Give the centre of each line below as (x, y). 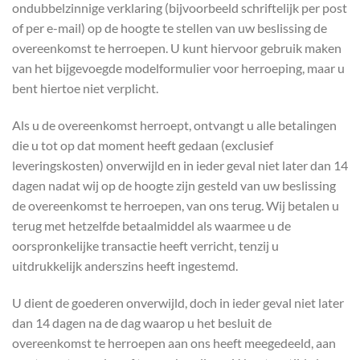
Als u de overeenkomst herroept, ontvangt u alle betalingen (174, 125)
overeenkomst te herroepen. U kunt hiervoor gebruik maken (177, 47)
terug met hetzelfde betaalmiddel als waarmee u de (151, 225)
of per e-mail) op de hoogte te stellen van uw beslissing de (170, 27)
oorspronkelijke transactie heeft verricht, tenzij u (145, 245)
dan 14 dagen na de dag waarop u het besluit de (142, 322)
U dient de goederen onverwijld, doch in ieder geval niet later (178, 302)
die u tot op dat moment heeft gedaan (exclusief (143, 145)
